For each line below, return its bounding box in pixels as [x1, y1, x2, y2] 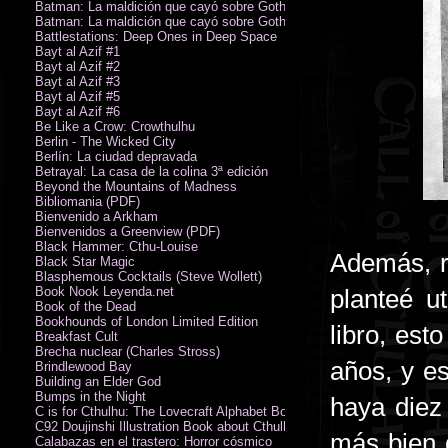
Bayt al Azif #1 [35, 43, 120, 59]
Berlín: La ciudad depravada [35, 148, 197, 164]
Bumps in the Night [35, 388, 146, 404]
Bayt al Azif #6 [35, 103, 120, 119]
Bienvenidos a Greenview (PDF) [35, 223, 220, 239]
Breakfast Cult [35, 328, 118, 344]
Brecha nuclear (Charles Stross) [35, 343, 220, 359]
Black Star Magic [35, 253, 135, 269]
